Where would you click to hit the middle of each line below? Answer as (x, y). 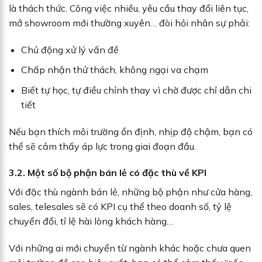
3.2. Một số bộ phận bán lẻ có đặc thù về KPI (108, 173)
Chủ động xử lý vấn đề (70, 49)
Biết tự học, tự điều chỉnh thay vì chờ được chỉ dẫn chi (136, 90)
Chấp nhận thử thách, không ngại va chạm (114, 70)
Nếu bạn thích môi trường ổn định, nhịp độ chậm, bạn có (131, 131)
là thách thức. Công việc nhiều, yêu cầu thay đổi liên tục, (129, 8)
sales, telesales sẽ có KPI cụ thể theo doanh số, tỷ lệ (120, 207)
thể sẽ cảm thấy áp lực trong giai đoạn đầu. (102, 146)
